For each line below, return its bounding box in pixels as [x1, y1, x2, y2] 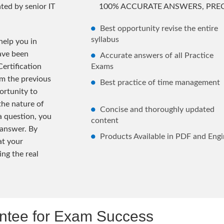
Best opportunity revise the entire [99, 24, 218, 32]
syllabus [90, 35, 119, 43]
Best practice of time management [99, 78, 220, 86]
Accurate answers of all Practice [99, 51, 213, 59]
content [90, 116, 118, 124]
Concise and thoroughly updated [99, 105, 214, 113]
